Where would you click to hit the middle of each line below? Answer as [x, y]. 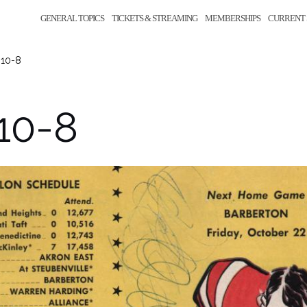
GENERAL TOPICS [72, 18]
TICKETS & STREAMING [155, 18]
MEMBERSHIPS [233, 18]
